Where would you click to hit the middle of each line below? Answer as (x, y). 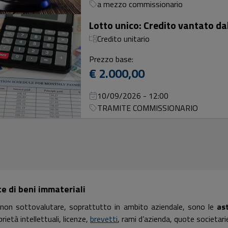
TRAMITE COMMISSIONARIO (148, 108)
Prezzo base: (111, 59)
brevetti (104, 219)
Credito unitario (123, 39)
